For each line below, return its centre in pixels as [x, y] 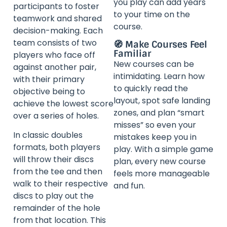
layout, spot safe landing [162, 101]
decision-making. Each [58, 30]
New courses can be [154, 64]
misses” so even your [155, 125]
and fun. [129, 186]
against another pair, [55, 67]
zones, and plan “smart [159, 113]
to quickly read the [151, 89]
